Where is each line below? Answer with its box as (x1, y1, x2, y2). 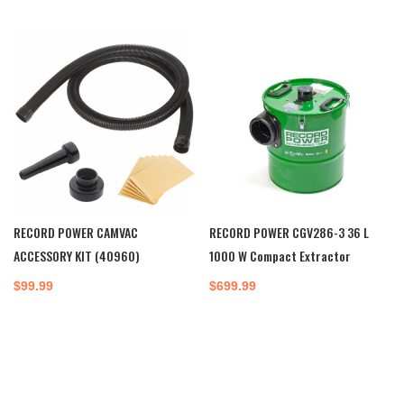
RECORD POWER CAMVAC (14, 223, 138, 243)
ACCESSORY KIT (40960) (14, 246, 140, 266)
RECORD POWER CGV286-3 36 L (209, 223, 370, 243)
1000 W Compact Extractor (209, 246, 352, 266)
